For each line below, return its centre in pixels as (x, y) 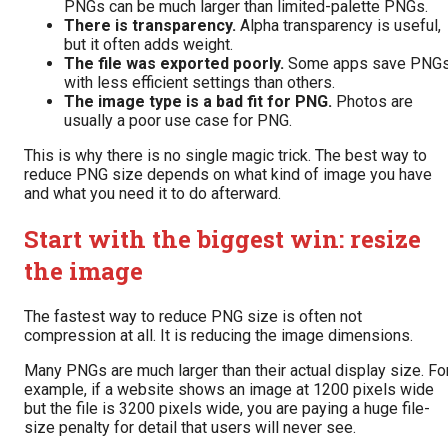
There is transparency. (150, 26)
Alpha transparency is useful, (338, 26)
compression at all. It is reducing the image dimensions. (218, 335)
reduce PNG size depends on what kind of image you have (228, 175)
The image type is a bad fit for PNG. (198, 102)
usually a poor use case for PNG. (178, 121)
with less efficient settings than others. (199, 83)
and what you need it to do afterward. (152, 194)
